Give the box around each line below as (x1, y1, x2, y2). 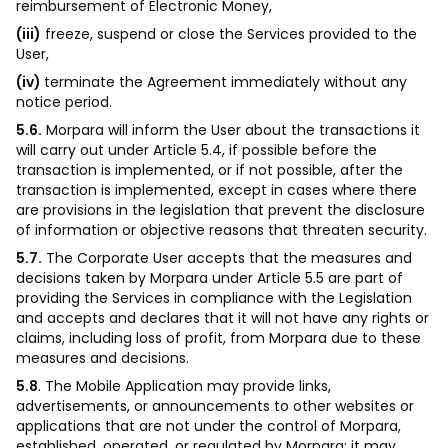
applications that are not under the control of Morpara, (16, 416, 401, 436)
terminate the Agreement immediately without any (44, 72, 407, 92)
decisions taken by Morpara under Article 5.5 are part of (16, 268, 403, 288)
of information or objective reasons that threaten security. (16, 220, 427, 240)
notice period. (16, 92, 112, 112)
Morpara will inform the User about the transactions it (42, 120, 420, 140)
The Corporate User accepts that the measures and (42, 248, 412, 268)
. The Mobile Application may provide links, (38, 376, 331, 396)
